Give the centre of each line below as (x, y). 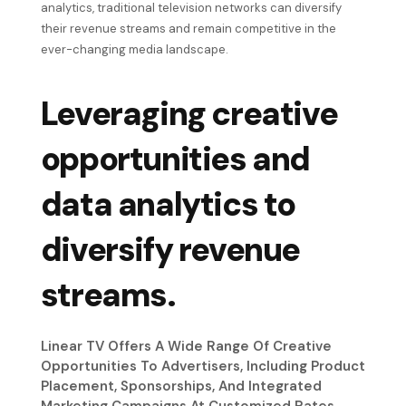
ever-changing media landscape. (135, 50)
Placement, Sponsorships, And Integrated (181, 386)
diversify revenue (170, 249)
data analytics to (168, 204)
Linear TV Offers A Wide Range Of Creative (186, 346)
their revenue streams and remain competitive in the (188, 29)
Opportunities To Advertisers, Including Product (203, 366)
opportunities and (175, 159)
